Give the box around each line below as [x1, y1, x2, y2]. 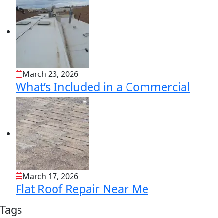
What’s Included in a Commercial [16, 79, 190, 95]
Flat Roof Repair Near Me [16, 181, 148, 197]
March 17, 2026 [22, 171, 78, 182]
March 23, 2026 [22, 69, 78, 80]
